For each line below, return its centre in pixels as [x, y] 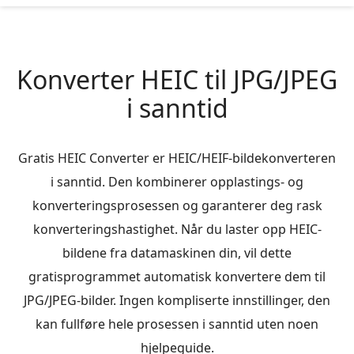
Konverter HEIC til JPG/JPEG [177, 79]
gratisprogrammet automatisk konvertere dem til [177, 277]
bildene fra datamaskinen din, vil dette [177, 253]
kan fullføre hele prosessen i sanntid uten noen [177, 324]
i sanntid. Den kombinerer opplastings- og [177, 182]
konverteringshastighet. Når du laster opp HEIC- [177, 229]
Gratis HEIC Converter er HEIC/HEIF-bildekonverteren [177, 158]
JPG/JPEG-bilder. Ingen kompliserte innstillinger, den [177, 300]
